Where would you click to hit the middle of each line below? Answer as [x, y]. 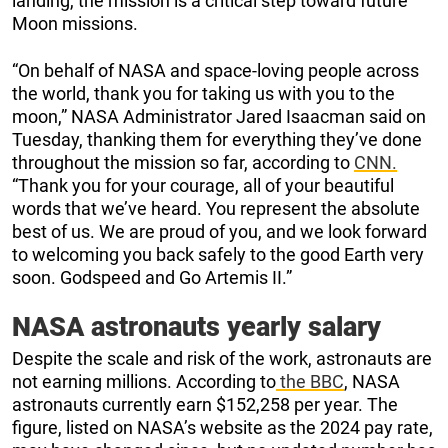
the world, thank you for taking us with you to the [203, 93]
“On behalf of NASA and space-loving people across [215, 70]
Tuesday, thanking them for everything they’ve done [217, 139]
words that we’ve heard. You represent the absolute [216, 208]
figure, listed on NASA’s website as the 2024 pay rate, [222, 427]
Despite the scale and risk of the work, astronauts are [222, 358]
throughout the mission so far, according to [183, 162]
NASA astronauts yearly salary [196, 326]
